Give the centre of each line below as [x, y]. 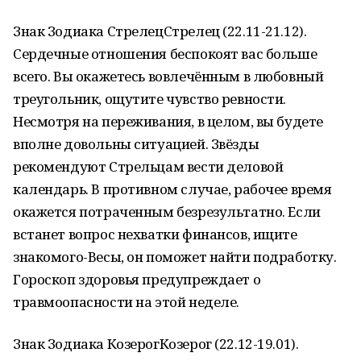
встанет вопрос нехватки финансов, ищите [155, 234]
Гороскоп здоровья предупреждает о [137, 279]
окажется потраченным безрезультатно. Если [167, 212]
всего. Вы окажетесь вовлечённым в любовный [168, 76]
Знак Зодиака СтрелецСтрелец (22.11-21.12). [160, 31]
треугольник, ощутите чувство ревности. [150, 99]
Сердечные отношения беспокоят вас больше [165, 54]
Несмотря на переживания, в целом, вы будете [168, 121]
